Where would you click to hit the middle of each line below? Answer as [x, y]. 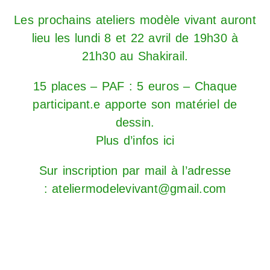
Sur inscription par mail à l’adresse [135, 171]
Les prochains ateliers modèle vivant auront [135, 20]
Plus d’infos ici [135, 141]
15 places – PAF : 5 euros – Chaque [135, 86]
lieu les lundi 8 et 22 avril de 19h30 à [135, 38]
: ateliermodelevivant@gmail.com [135, 189]
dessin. [135, 123]
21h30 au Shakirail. [135, 56]
